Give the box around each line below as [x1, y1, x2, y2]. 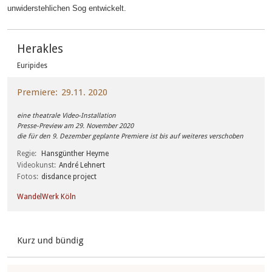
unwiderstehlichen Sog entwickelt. [7, 4, 126, 13]
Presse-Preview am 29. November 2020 [17, 121, 134, 130]
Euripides [17, 61, 48, 70]
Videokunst [17, 160, 55, 169]
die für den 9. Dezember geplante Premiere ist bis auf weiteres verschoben [17, 132, 244, 140]
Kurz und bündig [17, 234, 84, 246]
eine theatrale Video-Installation [17, 111, 117, 120]
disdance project [41, 172, 97, 181]
